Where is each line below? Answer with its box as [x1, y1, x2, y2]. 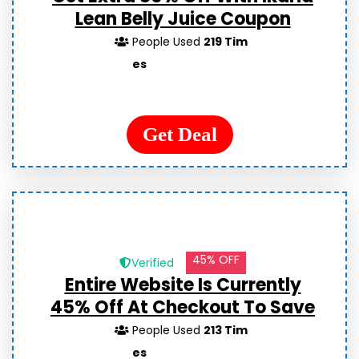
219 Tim [204, 34, 248, 50]
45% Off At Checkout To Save [50, 295, 315, 320]
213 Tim [204, 322, 248, 338]
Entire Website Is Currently [64, 272, 301, 297]
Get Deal [142, 123, 217, 145]
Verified [131, 255, 175, 271]
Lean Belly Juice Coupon [75, 6, 291, 31]
